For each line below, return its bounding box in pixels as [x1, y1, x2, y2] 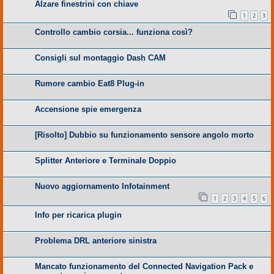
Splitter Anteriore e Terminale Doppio [35, 156, 176, 166]
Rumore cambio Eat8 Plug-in [35, 79, 144, 89]
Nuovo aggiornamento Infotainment [35, 182, 169, 191]
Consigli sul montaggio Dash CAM [35, 53, 166, 63]
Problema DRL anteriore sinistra [35, 236, 157, 246]
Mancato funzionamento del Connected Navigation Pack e [35, 262, 253, 272]
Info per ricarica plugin [35, 210, 122, 220]
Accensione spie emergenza [35, 105, 141, 114]
